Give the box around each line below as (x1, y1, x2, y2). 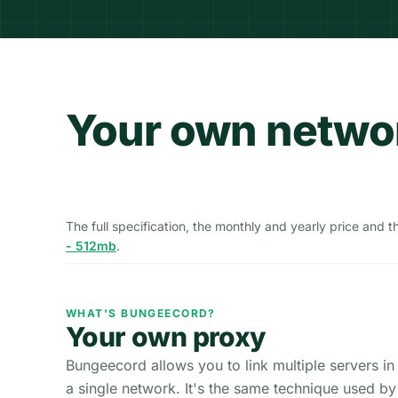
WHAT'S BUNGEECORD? (66, 306, 216, 320)
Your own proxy (66, 321, 267, 353)
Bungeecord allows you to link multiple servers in (66, 356, 394, 374)
